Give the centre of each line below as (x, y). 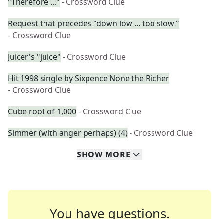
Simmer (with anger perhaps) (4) (68, 133)
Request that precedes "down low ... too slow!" (94, 23)
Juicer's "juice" (34, 57)
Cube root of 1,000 (42, 111)
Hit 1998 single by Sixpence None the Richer (88, 78)
